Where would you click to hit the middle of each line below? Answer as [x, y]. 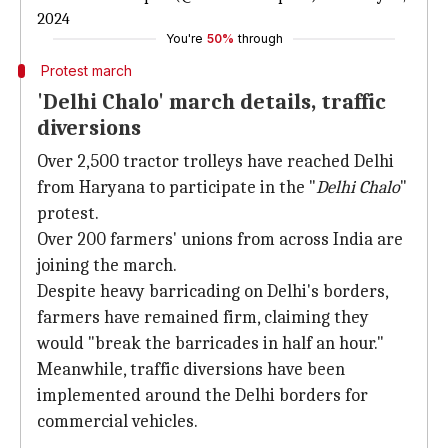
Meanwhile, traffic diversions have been [191, 369]
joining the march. [107, 265]
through [260, 38]
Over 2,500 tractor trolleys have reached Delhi [215, 161]
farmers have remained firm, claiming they [203, 317]
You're [184, 38]
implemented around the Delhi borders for [202, 395]
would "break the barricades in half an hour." [210, 343]
